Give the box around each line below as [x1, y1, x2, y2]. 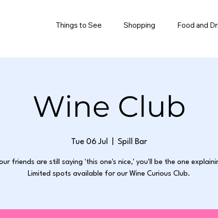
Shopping [123, 20, 155, 30]
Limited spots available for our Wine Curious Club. [28, 170, 190, 178]
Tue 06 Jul [71, 138, 108, 146]
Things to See [56, 20, 102, 30]
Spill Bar [118, 138, 147, 146]
